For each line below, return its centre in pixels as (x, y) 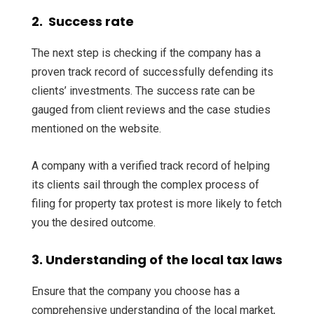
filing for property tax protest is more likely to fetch (157, 204)
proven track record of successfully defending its (152, 72)
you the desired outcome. (94, 223)
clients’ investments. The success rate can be (143, 91)
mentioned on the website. (96, 129)
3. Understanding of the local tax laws (157, 260)
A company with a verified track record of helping (151, 166)
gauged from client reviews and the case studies (151, 110)
